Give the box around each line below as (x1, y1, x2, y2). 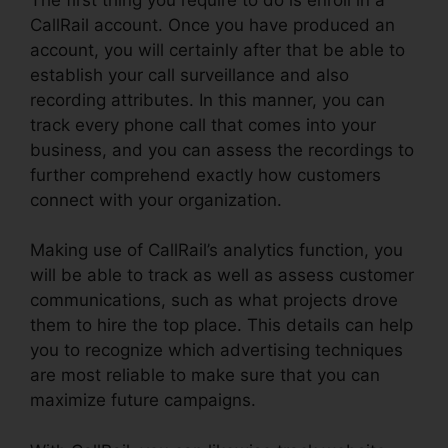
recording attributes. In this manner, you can (30, 89, 385, 110)
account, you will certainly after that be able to (30, 39, 405, 60)
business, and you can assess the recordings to (30, 139, 414, 160)
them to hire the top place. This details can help (30, 315, 413, 336)
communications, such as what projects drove (30, 290, 398, 311)
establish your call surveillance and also (30, 64, 349, 85)
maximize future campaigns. (30, 390, 256, 411)
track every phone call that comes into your (30, 114, 376, 135)
